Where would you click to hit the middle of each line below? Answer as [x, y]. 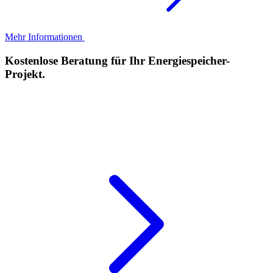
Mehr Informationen [44, 37]
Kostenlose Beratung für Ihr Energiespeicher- [117, 60]
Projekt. [25, 74]
